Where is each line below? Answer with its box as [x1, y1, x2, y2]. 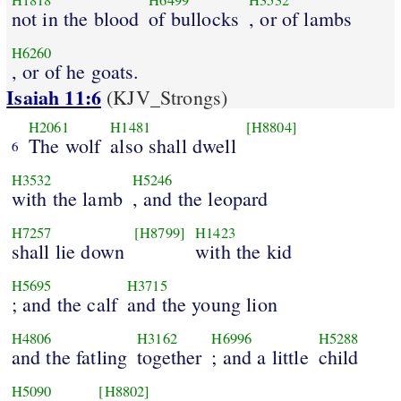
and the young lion [127, 290, 277, 317]
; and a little [211, 343, 309, 370]
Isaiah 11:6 [6, 82, 102, 113]
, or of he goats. [11, 57, 140, 84]
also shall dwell [110, 132, 236, 158]
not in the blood [11, 4, 140, 31]
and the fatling [11, 343, 128, 370]
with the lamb [11, 184, 123, 211]
